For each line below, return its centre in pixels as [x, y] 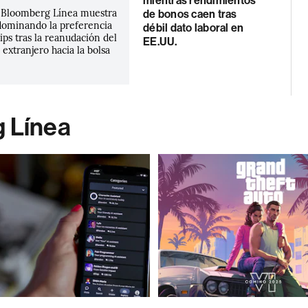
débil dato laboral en [194, 28]
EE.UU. [160, 42]
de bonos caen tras [190, 14]
